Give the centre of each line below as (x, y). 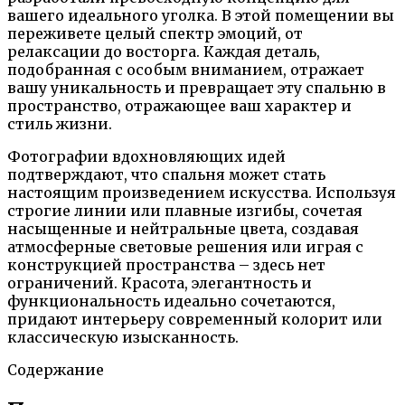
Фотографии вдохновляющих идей (146, 156)
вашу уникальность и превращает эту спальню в (197, 87)
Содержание (56, 369)
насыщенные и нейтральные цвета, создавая (183, 228)
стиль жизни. (60, 123)
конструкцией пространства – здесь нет (166, 264)
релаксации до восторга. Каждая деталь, (164, 51)
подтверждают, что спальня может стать (166, 174)
